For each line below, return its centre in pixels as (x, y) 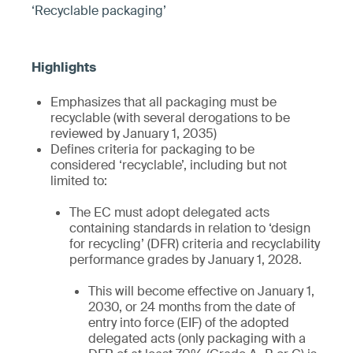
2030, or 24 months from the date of (192, 307)
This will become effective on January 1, (201, 291)
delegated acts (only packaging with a (197, 338)
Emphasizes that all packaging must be (163, 102)
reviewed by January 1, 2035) (134, 134)
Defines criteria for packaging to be (152, 149)
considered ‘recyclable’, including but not (169, 165)
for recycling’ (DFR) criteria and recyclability (195, 244)
